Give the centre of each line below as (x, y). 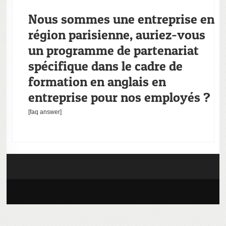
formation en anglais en (97, 81)
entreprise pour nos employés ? (119, 97)
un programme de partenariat (113, 50)
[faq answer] (45, 112)
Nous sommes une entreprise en (121, 19)
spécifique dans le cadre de (105, 66)
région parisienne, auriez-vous (117, 34)
